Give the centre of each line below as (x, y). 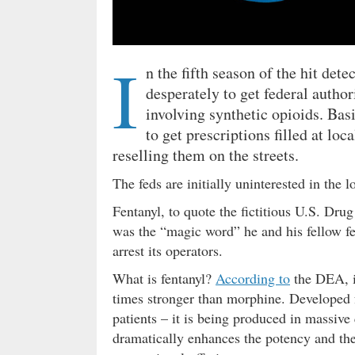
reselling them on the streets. (206, 155)
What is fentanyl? (164, 279)
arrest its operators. (168, 251)
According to (253, 279)
